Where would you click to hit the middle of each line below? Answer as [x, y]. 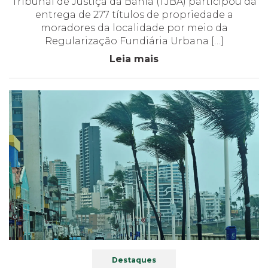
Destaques [134, 260]
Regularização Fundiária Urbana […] [134, 41]
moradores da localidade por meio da [134, 28]
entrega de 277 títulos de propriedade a [134, 15]
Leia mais [134, 59]
